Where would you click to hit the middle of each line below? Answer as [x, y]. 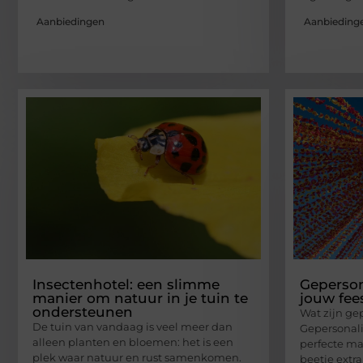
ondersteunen [83, 312]
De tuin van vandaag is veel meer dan [132, 327]
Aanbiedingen [70, 22]
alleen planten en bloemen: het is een [133, 342]
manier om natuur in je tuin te [140, 299]
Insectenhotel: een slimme [126, 285]
